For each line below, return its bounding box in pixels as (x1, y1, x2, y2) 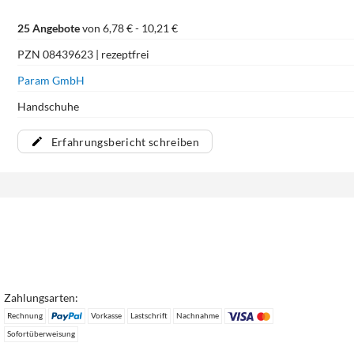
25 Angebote (17, 21, 80, 35)
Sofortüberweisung (7, 329, 76, 339)
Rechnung (7, 311, 43, 321)
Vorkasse (90, 311, 122, 321)
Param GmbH (17, 73, 85, 87)
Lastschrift (130, 311, 168, 321)
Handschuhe (17, 99, 79, 113)
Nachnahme (175, 311, 219, 321)
